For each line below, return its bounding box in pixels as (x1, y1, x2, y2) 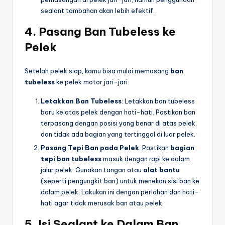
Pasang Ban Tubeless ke (39, 25, 176, 39)
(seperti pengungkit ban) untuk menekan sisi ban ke (41, 177, 199, 185)
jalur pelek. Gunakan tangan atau (41, 166, 143, 174)
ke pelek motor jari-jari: (55, 78, 129, 86)
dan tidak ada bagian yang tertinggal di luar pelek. (41, 130, 195, 139)
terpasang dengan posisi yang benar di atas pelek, (41, 119, 197, 128)
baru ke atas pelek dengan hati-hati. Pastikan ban (41, 108, 195, 117)
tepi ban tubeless (41, 155, 101, 163)
